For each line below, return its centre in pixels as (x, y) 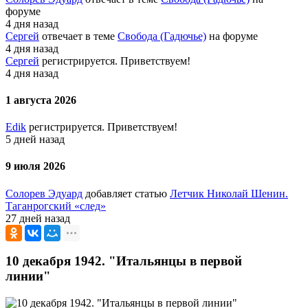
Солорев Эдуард (44, 193)
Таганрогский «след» (56, 206)
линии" (28, 276)
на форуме (232, 36)
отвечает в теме (78, 36)
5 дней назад (35, 140)
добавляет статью (126, 193)
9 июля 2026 (35, 166)
